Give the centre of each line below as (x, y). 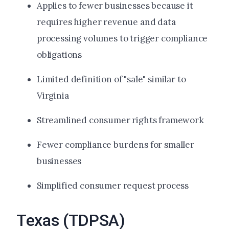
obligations (60, 55)
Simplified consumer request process (113, 186)
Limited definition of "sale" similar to (111, 79)
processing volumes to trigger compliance (122, 39)
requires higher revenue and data (106, 22)
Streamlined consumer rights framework (120, 120)
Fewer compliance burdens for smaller (116, 145)
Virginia (53, 96)
